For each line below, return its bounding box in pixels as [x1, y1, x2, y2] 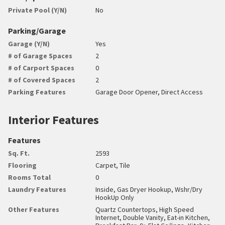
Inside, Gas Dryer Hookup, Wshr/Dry [95, 184, 203, 194]
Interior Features [8, 111, 99, 128]
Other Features [8, 204, 59, 214]
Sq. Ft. [8, 148, 30, 158]
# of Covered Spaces [8, 75, 75, 84]
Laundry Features [8, 184, 66, 194]
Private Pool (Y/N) [8, 5, 67, 15]
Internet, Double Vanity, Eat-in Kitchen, [95, 212, 210, 222]
